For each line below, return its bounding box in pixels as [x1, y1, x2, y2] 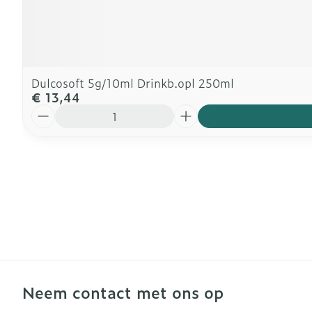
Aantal [31, 102, 67, 119]
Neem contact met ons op [22, 281, 224, 304]
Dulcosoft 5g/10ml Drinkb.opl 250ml [31, 75, 234, 91]
